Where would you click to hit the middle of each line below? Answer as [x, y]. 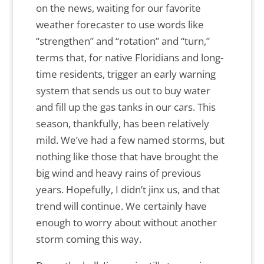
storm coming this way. [90, 239]
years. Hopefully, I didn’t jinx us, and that [128, 190]
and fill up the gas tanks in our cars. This [126, 107]
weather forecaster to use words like [120, 25]
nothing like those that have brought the [127, 157]
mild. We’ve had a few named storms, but [130, 140]
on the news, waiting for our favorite [118, 8]
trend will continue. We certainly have [121, 206]
